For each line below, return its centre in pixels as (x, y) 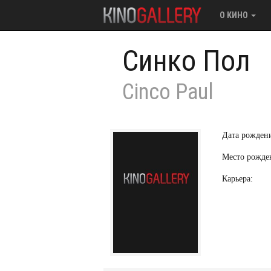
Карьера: (237, 179)
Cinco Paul (168, 92)
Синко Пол (186, 61)
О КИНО (234, 15)
